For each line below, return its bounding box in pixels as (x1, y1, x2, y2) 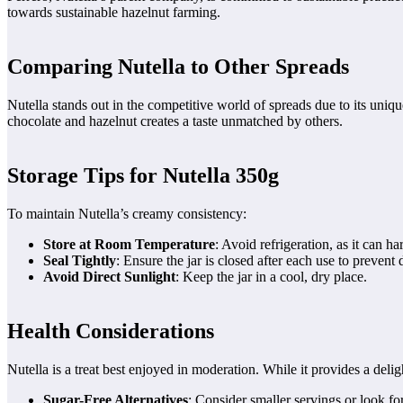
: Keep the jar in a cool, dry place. (175, 268, 367, 284)
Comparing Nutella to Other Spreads (7, 55, 349, 79)
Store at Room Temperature (43, 236, 215, 252)
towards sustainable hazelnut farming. (7, 4, 220, 21)
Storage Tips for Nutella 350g (7, 163, 279, 187)
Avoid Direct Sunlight (43, 268, 175, 284)
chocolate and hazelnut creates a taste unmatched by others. (7, 112, 343, 129)
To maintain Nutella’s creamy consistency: (7, 205, 246, 221)
